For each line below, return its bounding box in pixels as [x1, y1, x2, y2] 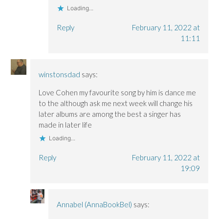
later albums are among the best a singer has [39, 109, 181, 118]
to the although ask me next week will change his [39, 98, 193, 108]
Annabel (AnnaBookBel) [56, 199, 132, 209]
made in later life [39, 120, 92, 129]
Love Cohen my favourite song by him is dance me [39, 88, 197, 97]
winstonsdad [39, 69, 81, 79]
